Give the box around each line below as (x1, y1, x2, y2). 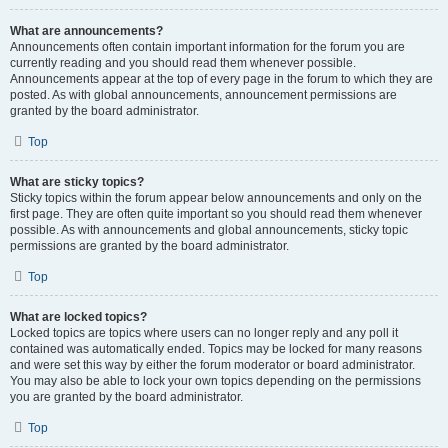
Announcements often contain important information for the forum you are (10, 40, 405, 54)
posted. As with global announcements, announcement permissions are (10, 88, 397, 102)
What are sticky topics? (10, 175, 144, 189)
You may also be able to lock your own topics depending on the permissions (10, 374, 421, 388)
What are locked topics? (10, 310, 147, 324)
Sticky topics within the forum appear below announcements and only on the (10, 191, 422, 205)
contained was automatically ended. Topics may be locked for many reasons (10, 342, 422, 356)
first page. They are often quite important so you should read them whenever (10, 207, 422, 221)
